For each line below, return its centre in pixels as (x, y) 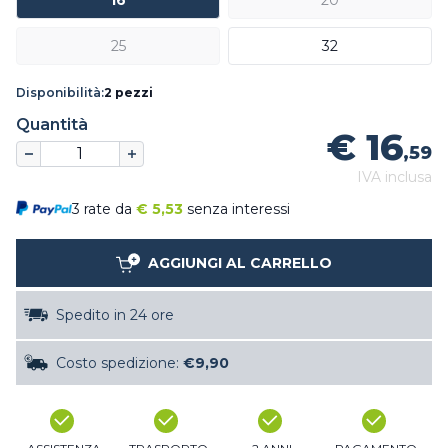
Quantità (52, 125)
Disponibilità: (60, 93)
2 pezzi (128, 93)
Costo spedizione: (119, 363)
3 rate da (104, 209)
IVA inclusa (394, 177)
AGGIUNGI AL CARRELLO (240, 263)
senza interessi (238, 209)
